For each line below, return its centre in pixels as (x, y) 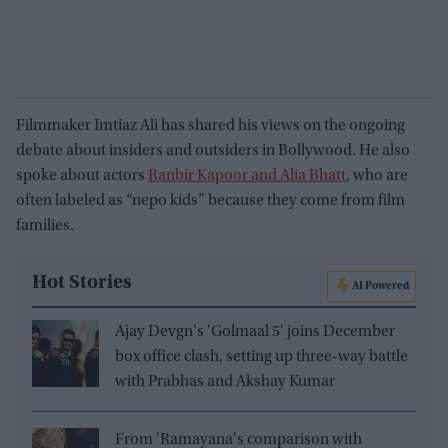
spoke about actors (82, 175)
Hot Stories (82, 282)
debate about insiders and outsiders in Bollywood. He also (213, 150)
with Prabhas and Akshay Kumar (225, 381)
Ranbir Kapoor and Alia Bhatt (247, 175)
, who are (377, 175)
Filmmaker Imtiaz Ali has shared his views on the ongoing (210, 125)
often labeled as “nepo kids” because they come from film (210, 200)
